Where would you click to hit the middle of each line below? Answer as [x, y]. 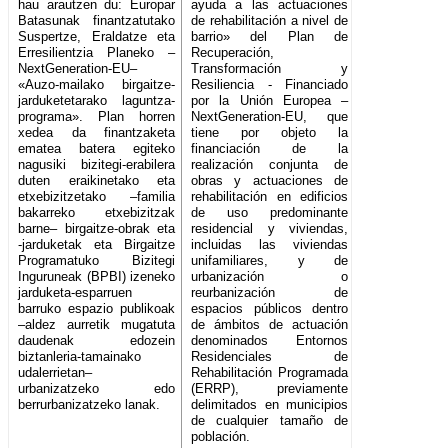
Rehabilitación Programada [270, 373]
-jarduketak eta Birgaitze [97, 245]
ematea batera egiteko [97, 149]
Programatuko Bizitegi [97, 261]
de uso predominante [270, 213]
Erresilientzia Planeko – [97, 53]
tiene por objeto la [270, 133]
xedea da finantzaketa [97, 133]
